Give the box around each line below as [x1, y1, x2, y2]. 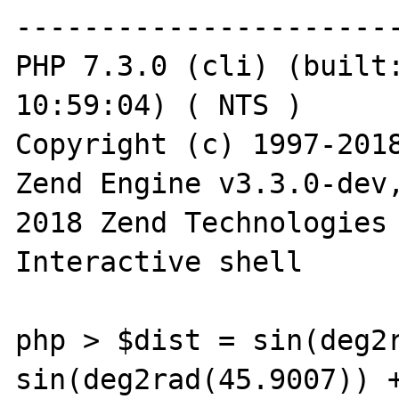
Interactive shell [15, 245, 304, 278]
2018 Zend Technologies [15, 206, 388, 239]
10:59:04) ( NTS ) [15, 88, 304, 121]
